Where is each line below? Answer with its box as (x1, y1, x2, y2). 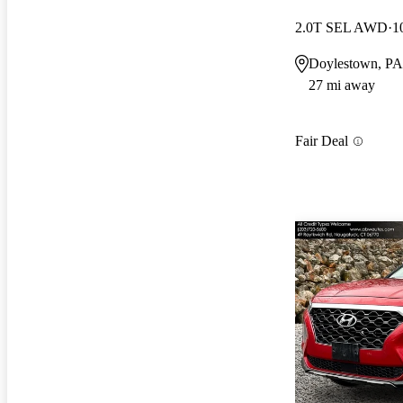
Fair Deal (295, 133, 348, 149)
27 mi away (309, 76, 375, 93)
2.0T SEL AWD (295, 19, 388, 35)
